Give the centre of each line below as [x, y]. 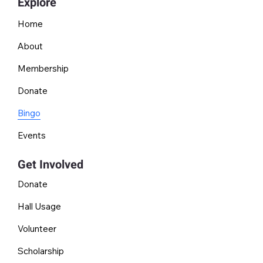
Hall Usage [39, 207]
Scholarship [41, 251]
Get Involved [50, 165]
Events [32, 135]
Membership [43, 68]
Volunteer [37, 229]
